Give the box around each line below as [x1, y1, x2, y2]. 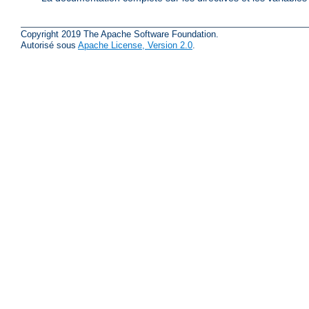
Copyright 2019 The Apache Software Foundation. [21, 29, 219, 40]
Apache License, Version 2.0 [78, 40, 192, 51]
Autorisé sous [21, 40, 78, 51]
